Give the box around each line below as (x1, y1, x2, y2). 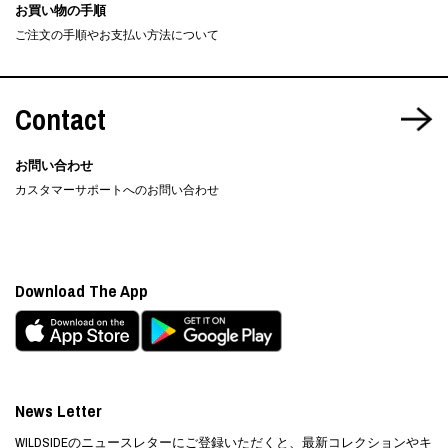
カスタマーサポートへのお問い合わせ (15, 181, 219, 198)
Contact (15, 99, 106, 139)
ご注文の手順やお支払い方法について (15, 26, 219, 43)
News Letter (15, 398, 102, 422)
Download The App (15, 278, 148, 302)
